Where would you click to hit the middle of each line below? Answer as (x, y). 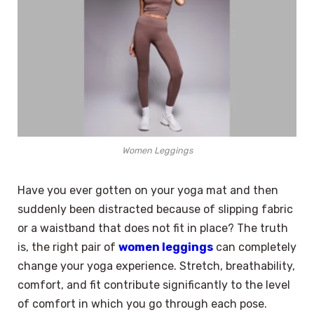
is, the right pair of (68, 247)
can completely (255, 247)
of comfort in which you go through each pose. (142, 304)
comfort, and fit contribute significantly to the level (154, 285)
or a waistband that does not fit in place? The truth (153, 228)
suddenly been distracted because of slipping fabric (155, 210)
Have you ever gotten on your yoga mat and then (148, 191)
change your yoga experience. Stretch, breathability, (156, 266)
